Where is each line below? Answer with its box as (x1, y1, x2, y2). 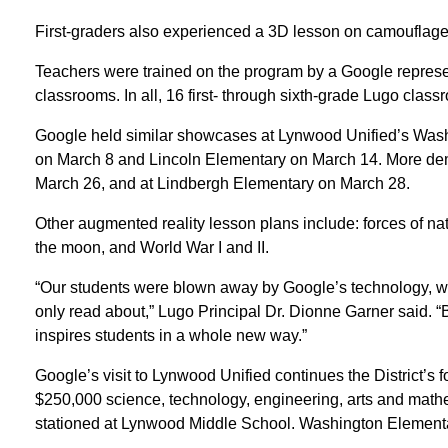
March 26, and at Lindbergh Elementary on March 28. (34, 174, 410, 192)
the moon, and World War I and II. (34, 238, 269, 256)
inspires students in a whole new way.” (34, 326, 307, 344)
